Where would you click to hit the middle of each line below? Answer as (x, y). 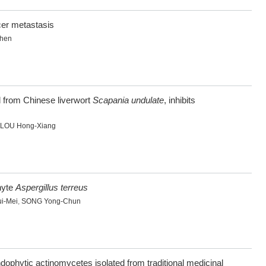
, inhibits (180, 100)
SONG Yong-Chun (51, 202)
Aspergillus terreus (52, 188)
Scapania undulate (128, 100)
